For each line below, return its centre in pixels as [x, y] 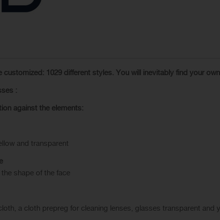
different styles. [89, 73]
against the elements [47, 108]
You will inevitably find [152, 73]
